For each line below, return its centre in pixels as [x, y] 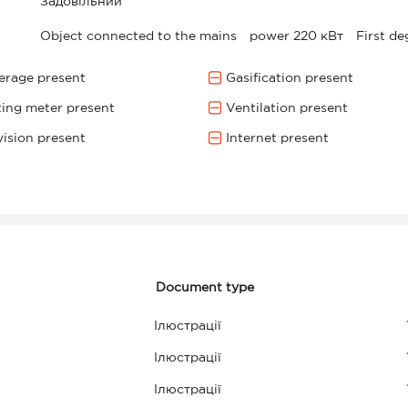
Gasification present [289, 78]
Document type [204, 288]
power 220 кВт [298, 36]
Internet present [277, 138]
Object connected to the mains [138, 36]
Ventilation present [286, 108]
